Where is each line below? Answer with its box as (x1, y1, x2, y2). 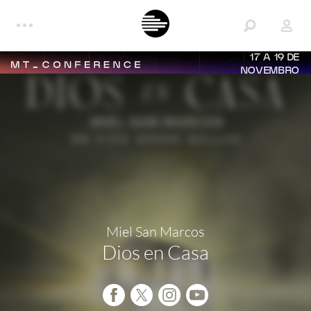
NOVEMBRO (240, 67, 300, 76)
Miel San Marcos (106, 222, 205, 240)
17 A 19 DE (250, 53, 300, 62)
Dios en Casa (102, 239, 209, 264)
